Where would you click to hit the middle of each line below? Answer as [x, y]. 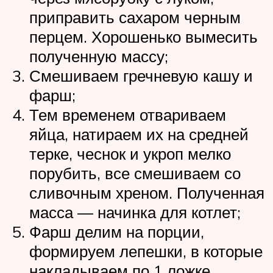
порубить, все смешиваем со [135, 173]
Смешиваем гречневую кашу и [141, 76]
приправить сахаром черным [135, 17]
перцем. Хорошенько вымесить [144, 37]
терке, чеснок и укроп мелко [130, 154]
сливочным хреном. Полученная [147, 193]
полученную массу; [99, 56]
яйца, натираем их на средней [139, 134]
